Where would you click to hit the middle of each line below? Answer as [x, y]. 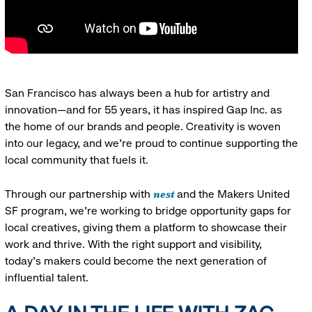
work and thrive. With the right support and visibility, [133, 244]
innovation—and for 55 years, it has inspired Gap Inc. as [143, 109]
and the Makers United [233, 194]
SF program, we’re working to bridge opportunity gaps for [148, 210]
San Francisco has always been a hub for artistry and [137, 93]
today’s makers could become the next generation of [135, 260]
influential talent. [46, 277]
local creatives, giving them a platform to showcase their [146, 227]
